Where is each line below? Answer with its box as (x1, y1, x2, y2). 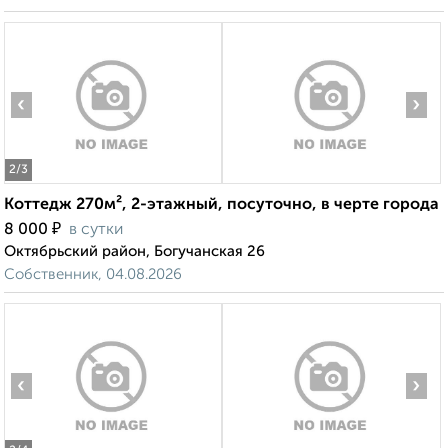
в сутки (69, 222, 123, 239)
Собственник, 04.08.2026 (4, 267, 182, 283)
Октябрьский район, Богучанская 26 (4, 244, 265, 260)
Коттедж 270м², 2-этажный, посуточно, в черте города (4, 197, 439, 214)
